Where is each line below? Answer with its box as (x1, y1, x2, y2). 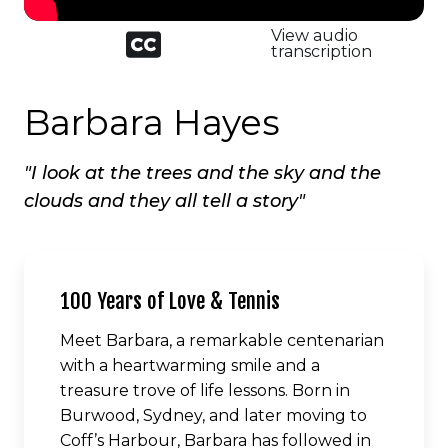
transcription (270, 42, 372, 62)
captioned (23, 39, 104, 59)
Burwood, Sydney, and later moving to (60, 405, 367, 425)
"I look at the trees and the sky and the (24, 161, 381, 184)
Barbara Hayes (24, 100, 280, 144)
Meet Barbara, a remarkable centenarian (60, 330, 384, 350)
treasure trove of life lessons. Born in (60, 380, 350, 400)
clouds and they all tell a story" (24, 189, 305, 212)
